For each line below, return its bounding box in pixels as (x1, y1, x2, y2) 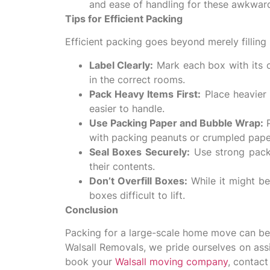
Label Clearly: (89, 58, 154, 71)
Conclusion (64, 203, 118, 216)
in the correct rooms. (89, 73, 185, 86)
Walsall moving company (115, 255, 228, 268)
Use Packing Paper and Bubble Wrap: (89, 116, 263, 129)
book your (64, 255, 115, 268)
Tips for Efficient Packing (64, 12, 183, 25)
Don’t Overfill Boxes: (89, 174, 187, 187)
